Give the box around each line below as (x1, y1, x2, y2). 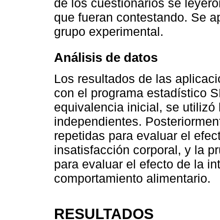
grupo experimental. (54, 25, 164, 39)
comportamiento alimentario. (54, 171, 211, 185)
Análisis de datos (54, 50, 158, 64)
